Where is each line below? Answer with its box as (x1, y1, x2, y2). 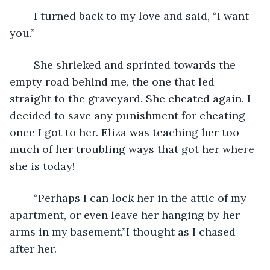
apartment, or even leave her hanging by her (10, 207, 243, 222)
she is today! (10, 159, 75, 173)
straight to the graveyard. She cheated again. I (10, 91, 254, 105)
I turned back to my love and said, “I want (22, 8, 34, 23)
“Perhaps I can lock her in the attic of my (22, 190, 34, 205)
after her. (10, 241, 57, 256)
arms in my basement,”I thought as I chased (10, 224, 239, 239)
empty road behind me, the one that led (10, 74, 218, 89)
